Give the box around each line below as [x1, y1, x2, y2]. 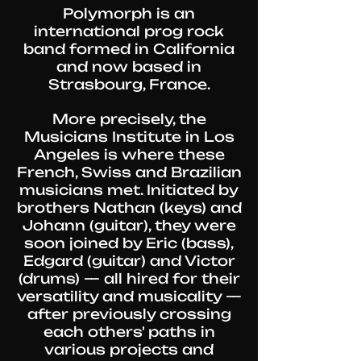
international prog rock [34, 23, 224, 39]
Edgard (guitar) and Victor [23, 252, 235, 269]
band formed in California [23, 40, 234, 57]
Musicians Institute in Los [23, 128, 234, 145]
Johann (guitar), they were [22, 217, 236, 234]
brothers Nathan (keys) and [16, 199, 242, 216]
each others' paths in [43, 323, 215, 340]
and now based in [56, 58, 201, 75]
